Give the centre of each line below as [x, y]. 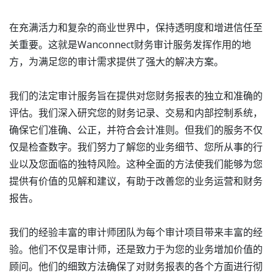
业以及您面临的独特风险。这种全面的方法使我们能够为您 [136, 164]
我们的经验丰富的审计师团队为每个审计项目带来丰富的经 [136, 232]
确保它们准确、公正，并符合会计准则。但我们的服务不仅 [136, 129]
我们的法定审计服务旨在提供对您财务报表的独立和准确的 [136, 95]
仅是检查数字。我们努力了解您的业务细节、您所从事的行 [136, 147]
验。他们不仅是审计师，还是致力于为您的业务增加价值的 [136, 249]
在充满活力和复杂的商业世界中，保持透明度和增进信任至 [136, 27]
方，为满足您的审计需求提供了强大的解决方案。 [116, 61]
